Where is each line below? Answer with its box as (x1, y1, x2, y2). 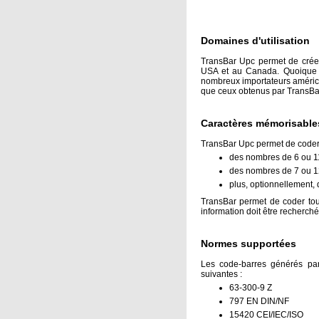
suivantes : (201, 269, 242, 280)
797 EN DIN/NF (229, 296, 289, 307)
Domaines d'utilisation (201, 35, 310, 46)
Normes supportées (201, 238, 296, 250)
